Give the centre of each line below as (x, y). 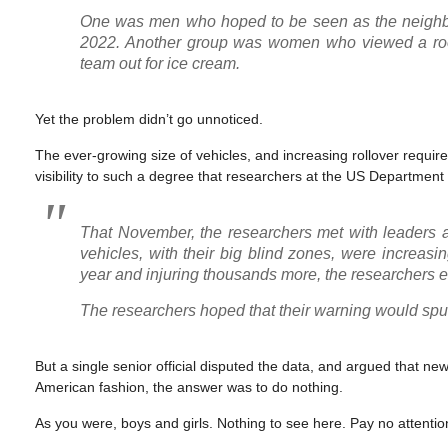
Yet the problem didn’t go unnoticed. (149, 119)
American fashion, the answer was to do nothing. (189, 387)
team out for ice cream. (160, 63)
